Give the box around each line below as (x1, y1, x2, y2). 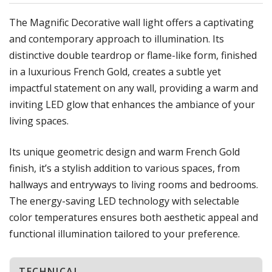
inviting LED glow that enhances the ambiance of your (9, 97, 255, 111)
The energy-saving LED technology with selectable (9, 194, 239, 208)
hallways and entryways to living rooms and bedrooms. (9, 177, 258, 191)
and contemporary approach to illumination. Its (9, 32, 224, 46)
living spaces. (9, 114, 69, 127)
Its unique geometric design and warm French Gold (9, 144, 240, 158)
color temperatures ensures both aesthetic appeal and (9, 210, 258, 224)
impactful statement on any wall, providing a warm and (9, 81, 258, 95)
